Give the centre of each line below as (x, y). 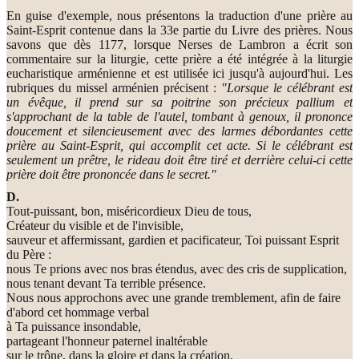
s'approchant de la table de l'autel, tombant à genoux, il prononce (179, 116)
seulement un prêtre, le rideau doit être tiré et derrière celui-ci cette (179, 159)
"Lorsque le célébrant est (287, 87)
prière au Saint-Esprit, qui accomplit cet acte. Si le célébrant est (179, 145)
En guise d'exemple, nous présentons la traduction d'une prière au (179, 15)
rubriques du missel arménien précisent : (114, 87)
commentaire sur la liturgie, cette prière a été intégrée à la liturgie (179, 58)
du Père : (29, 254)
